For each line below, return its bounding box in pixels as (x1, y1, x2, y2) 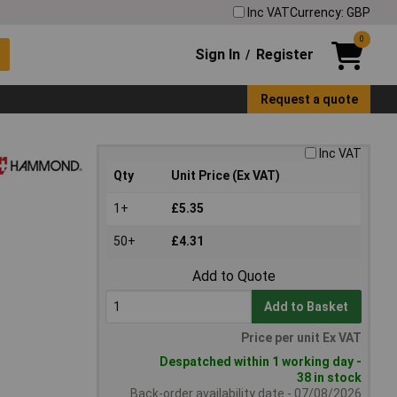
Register (255, 45, 314, 63)
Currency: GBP (290, 4, 370, 19)
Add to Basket (264, 300, 349, 315)
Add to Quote (191, 268, 276, 285)
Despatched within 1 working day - (160, 354, 362, 370)
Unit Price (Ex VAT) (171, 168, 280, 183)
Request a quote (260, 91, 358, 106)
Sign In (195, 45, 241, 63)
